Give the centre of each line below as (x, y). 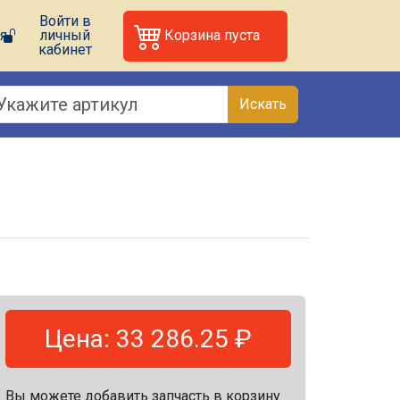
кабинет (65, 50)
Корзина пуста (212, 35)
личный (65, 35)
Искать (263, 104)
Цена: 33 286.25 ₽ (148, 339)
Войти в (65, 21)
